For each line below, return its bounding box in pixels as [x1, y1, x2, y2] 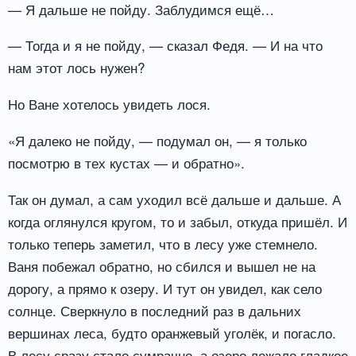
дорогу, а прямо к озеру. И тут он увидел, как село [8, 278, 322, 298]
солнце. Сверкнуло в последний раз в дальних [8, 300, 301, 320]
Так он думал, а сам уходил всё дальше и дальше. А [8, 189, 341, 209]
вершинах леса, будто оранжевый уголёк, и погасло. [8, 323, 336, 342]
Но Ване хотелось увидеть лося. [8, 94, 211, 114]
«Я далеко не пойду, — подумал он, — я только [8, 130, 307, 151]
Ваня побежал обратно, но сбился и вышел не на [8, 256, 315, 276]
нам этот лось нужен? [8, 57, 145, 78]
